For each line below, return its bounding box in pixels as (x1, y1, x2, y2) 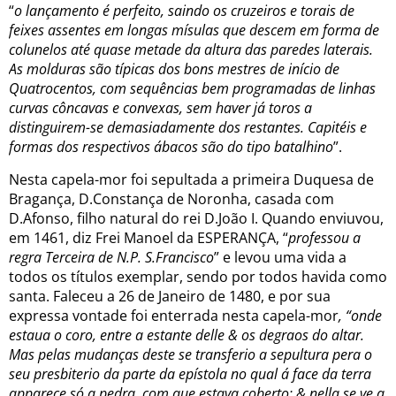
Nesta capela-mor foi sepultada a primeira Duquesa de (9, 169, 374, 189)
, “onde (339, 305, 382, 325)
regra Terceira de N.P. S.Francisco (9, 247, 214, 267)
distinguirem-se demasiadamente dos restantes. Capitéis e (9, 117, 367, 137)
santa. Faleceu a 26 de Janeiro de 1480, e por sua (9, 286, 331, 306)
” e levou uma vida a (214, 247, 346, 267)
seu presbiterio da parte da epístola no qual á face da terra (9, 363, 371, 384)
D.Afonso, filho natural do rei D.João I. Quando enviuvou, (9, 208, 384, 228)
